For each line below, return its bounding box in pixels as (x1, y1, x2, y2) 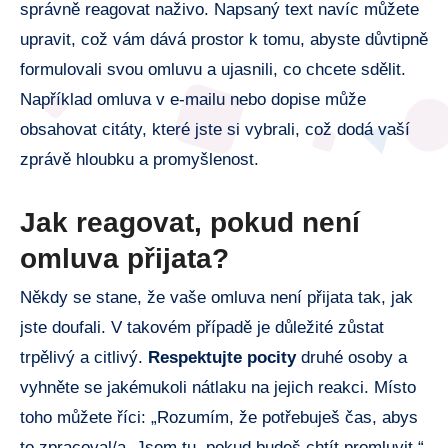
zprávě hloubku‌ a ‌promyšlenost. (20, 149, 259, 169)
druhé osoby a (296, 348, 407, 368)
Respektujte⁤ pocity (148, 348, 296, 368)
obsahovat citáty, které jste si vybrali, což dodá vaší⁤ (20, 119, 410, 139)
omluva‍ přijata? (20, 242, 229, 274)
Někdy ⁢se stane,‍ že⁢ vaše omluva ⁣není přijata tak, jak (20, 288, 413, 308)
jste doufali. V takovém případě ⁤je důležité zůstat (20, 318, 384, 338)
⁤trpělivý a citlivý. (20, 348, 148, 368)
